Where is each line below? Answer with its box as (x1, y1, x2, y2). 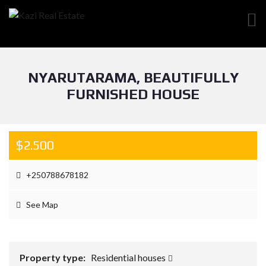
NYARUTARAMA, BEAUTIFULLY (27, 69, 239, 85)
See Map (24, 199, 58, 210)
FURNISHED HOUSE (66, 86, 199, 102)
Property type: (20, 252, 87, 263)
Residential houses (91, 252, 167, 263)
